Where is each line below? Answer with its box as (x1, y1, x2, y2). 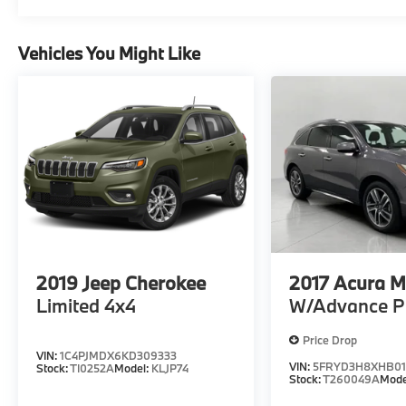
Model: (114, 361, 151, 375)
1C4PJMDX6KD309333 (60, 348, 177, 362)
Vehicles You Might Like (18, 42, 200, 64)
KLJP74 (151, 361, 188, 375)
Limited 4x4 (36, 292, 136, 318)
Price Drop (303, 332, 358, 347)
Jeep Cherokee (82, 269, 206, 295)
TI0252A (70, 361, 114, 375)
